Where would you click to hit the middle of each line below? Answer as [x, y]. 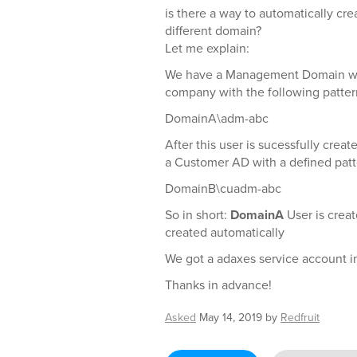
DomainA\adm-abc [217, 118]
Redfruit [300, 318]
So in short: [198, 215]
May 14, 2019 [231, 318]
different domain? [213, 31]
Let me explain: [207, 48]
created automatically [225, 232]
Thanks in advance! [218, 285]
